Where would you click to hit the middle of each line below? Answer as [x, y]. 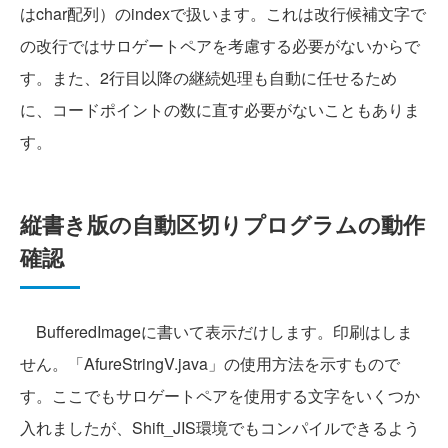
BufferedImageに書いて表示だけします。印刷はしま [216, 331]
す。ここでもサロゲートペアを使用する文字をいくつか [220, 395]
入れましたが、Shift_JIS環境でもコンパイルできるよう [220, 427]
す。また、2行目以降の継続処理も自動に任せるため [208, 77]
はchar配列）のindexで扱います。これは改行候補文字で [223, 13]
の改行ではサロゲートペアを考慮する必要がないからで [220, 45]
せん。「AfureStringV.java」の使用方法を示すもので [210, 363]
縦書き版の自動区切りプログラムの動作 [222, 224]
